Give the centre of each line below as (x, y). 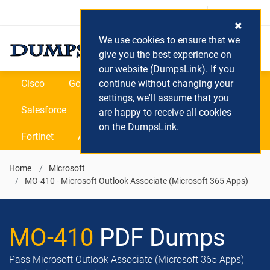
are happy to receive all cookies (165, 112)
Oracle (202, 83)
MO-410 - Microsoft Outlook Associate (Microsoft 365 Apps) (137, 181)
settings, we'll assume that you (164, 98)
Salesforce (44, 110)
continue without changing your (166, 83)
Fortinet (37, 137)
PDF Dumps (159, 238)
